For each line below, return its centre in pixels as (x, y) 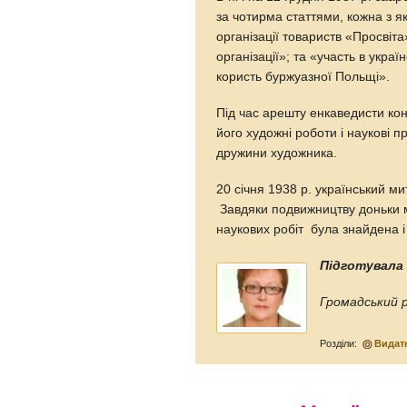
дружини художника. (281, 153)
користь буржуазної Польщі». (305, 76)
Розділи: (340, 343)
